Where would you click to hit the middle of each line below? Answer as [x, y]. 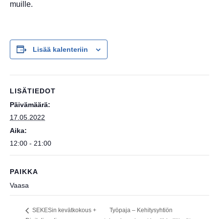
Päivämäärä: [30, 104]
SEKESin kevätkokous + [64, 210]
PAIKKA [24, 171]
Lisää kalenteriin [60, 49]
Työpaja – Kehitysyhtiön [141, 210]
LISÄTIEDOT [33, 91]
